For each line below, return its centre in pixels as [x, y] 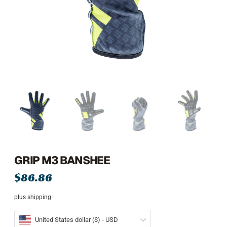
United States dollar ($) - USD [77, 219]
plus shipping [33, 197]
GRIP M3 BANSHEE [62, 160]
